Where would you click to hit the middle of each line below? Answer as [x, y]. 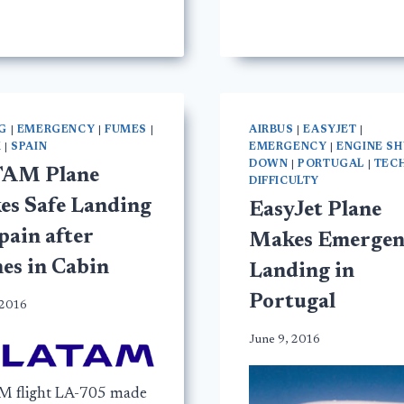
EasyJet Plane [315, 211]
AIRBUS [271, 130]
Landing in [302, 272]
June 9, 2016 [285, 340]
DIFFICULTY [284, 182]
